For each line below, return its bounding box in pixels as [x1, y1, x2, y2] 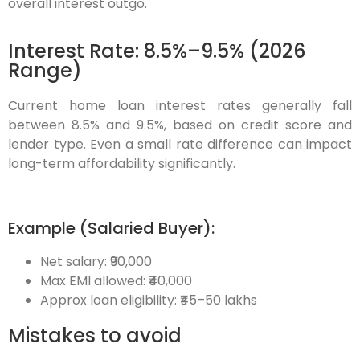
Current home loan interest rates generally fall [8, 96, 352, 115]
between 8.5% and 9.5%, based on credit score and [8, 115, 352, 134]
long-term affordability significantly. [8, 153, 235, 173]
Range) [8, 56, 82, 84]
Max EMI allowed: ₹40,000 [40, 272, 192, 291]
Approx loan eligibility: [40, 291, 180, 310]
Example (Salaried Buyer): [8, 217, 215, 240]
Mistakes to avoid [8, 322, 182, 350]
